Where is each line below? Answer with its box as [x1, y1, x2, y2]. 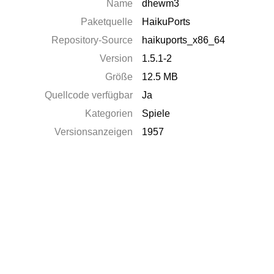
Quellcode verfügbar [45, 90, 133, 100]
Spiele [142, 108, 171, 119]
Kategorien [85, 108, 133, 119]
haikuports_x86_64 [142, 35, 226, 45]
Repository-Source [51, 35, 133, 45]
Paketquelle [81, 17, 133, 27]
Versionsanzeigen [54, 127, 133, 137]
